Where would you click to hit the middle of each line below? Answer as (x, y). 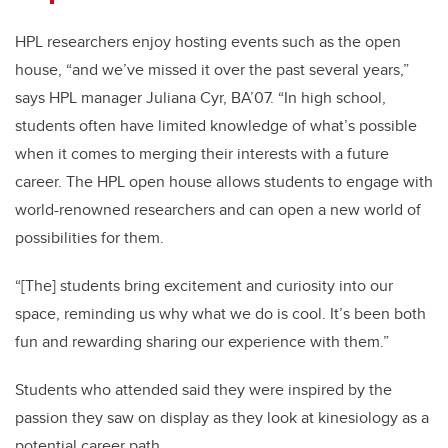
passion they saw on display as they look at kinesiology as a (222, 417)
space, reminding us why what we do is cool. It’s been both (220, 313)
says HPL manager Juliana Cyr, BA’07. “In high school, (200, 97)
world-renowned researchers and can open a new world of (218, 209)
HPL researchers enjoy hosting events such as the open (208, 41)
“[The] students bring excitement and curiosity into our (204, 285)
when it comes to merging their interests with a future (202, 153)
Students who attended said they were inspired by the (203, 389)
